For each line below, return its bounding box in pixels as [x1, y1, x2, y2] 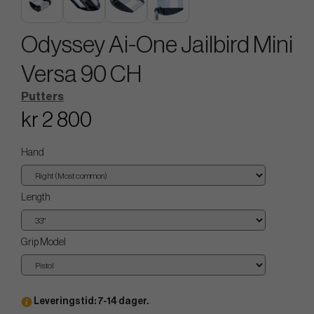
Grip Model [21, 238, 66, 247]
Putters [21, 91, 64, 102]
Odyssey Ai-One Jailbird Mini [21, 33, 293, 57]
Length [21, 193, 50, 203]
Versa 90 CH [21, 62, 142, 86]
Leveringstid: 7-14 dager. [32, 296, 149, 307]
